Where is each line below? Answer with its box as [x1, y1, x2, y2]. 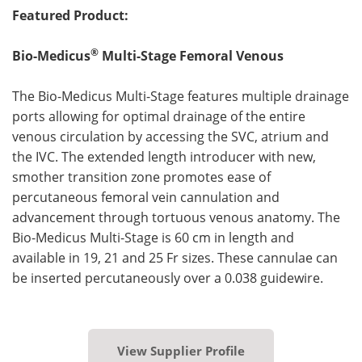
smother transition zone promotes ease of [12, 167, 271, 186]
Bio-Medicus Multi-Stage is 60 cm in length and [12, 228, 294, 246]
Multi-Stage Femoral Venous [99, 46, 284, 65]
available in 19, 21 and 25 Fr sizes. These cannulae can [12, 248, 338, 267]
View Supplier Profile [117, 342, 245, 359]
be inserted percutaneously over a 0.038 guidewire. [12, 268, 323, 287]
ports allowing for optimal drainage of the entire [12, 107, 305, 125]
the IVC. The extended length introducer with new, [12, 147, 316, 166]
